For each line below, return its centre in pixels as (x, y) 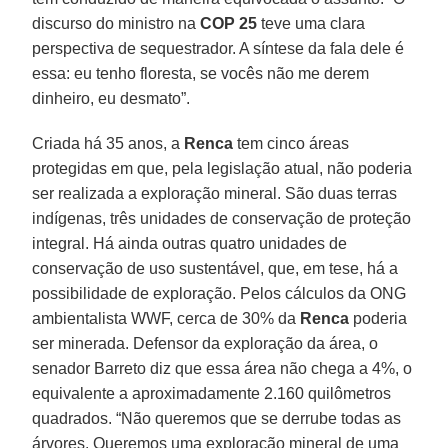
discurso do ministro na (116, 23)
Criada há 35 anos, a (108, 143)
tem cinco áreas (291, 143)
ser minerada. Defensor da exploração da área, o (205, 343)
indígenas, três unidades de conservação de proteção (222, 218)
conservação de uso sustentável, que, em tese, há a (215, 268)
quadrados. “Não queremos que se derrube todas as (217, 418)
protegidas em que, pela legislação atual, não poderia (222, 168)
